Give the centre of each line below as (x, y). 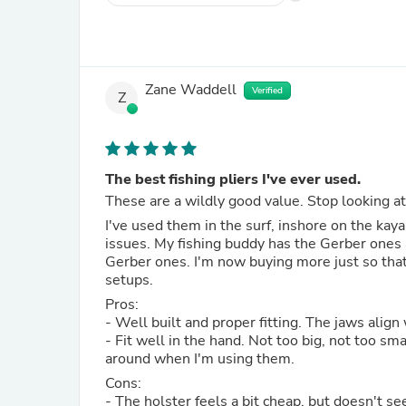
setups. (129, 280)
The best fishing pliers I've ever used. (233, 179)
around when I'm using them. (200, 359)
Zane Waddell (191, 90)
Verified (267, 91)
